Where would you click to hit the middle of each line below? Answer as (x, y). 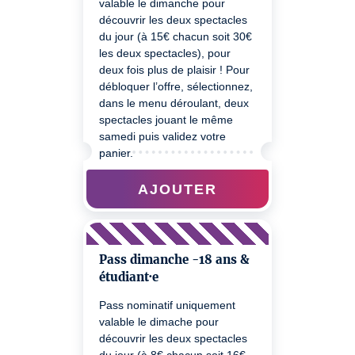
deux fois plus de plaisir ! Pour (174, 70)
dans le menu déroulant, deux (174, 103)
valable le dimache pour (159, 322)
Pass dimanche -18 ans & (174, 260)
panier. (116, 153)
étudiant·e (129, 277)
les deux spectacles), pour (165, 53)
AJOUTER (177, 189)
